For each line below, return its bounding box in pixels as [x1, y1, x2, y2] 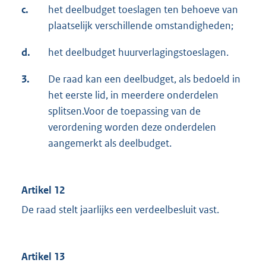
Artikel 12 [21, 183, 65, 197]
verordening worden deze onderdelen [48, 120, 216, 134]
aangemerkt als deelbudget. [48, 136, 172, 150]
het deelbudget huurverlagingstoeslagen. [48, 45, 229, 59]
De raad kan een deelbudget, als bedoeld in [48, 72, 240, 85]
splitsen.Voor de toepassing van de [48, 104, 201, 118]
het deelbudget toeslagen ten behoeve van [48, 2, 238, 16]
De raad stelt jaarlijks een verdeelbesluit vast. [21, 202, 219, 216]
